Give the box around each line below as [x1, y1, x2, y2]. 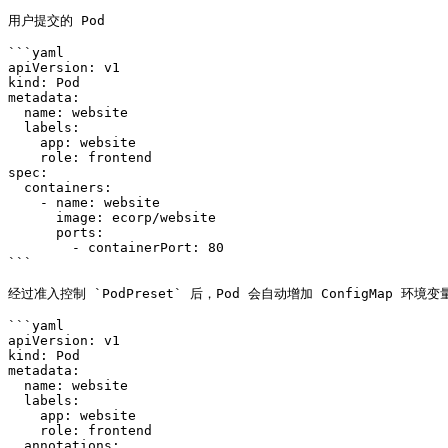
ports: [8, 225, 56, 240]
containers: [8, 180, 24, 195]
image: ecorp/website [8, 210, 56, 225]
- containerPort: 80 [8, 240, 72, 255]
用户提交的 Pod [8, 13, 105, 28]
